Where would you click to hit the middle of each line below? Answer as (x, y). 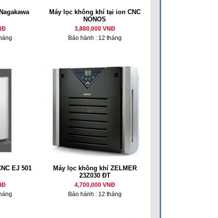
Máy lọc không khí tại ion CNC (95, 12)
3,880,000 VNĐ (95, 29)
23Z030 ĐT (95, 175)
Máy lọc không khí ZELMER (95, 168)
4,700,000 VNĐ (95, 185)
